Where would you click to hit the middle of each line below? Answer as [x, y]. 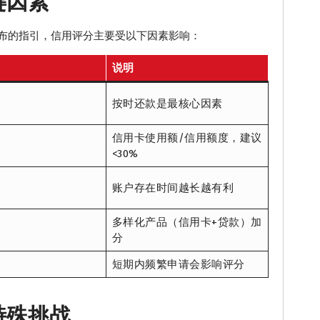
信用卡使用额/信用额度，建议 [187, 138]
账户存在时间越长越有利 [172, 188]
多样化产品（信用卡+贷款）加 [187, 222]
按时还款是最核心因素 [167, 104]
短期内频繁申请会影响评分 [178, 265]
